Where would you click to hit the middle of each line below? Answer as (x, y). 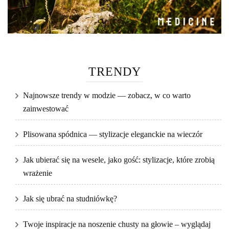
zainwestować (46, 109)
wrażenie (38, 173)
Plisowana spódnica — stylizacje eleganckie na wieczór (113, 134)
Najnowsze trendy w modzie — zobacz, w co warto (107, 96)
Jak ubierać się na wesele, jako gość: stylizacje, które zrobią (119, 160)
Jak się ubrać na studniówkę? (70, 199)
